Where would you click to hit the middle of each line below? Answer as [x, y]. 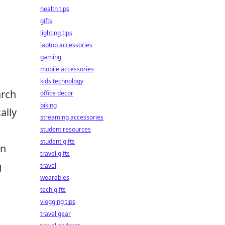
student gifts [58, 141]
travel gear [55, 214]
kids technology [62, 81]
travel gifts [55, 153]
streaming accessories [72, 117]
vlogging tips [58, 202]
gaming [51, 57]
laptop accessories [66, 45]
